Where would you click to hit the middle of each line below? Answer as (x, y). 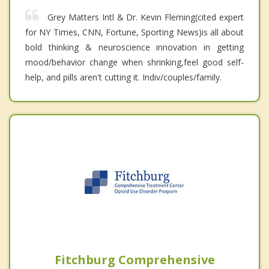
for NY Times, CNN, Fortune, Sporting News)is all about (134, 32)
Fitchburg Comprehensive (134, 259)
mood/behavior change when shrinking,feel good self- (134, 62)
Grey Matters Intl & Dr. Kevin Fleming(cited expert (146, 17)
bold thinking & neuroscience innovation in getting (134, 47)
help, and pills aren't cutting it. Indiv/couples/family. (123, 77)
